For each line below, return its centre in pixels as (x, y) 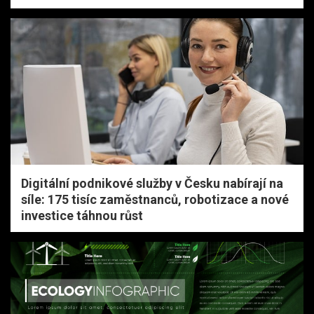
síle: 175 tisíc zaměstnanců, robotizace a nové (155, 199)
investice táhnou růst (82, 215)
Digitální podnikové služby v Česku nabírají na (152, 183)
